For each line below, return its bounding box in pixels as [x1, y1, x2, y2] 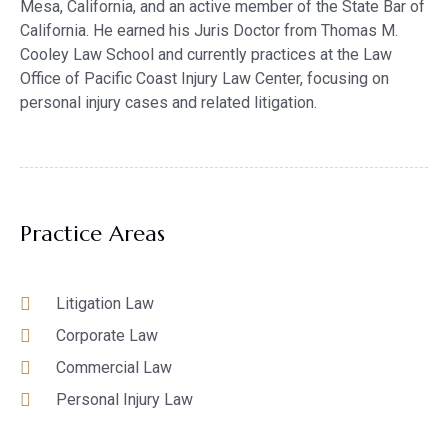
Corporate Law [55, 326, 158, 346]
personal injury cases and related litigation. [20, 93, 317, 113]
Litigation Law [55, 294, 154, 314]
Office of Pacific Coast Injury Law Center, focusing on [20, 69, 389, 89]
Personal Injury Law [55, 390, 193, 410]
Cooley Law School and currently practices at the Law [20, 45, 392, 65]
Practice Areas [20, 220, 165, 248]
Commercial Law [55, 358, 172, 378]
